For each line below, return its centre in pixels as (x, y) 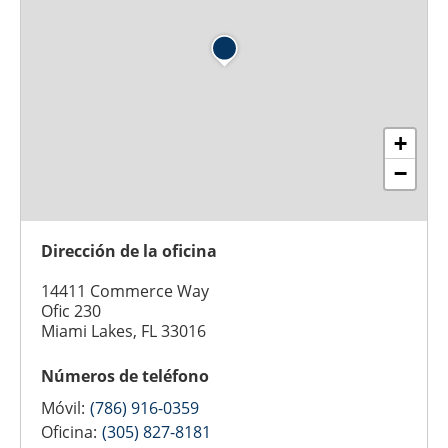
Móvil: (63, 408)
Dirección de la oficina (129, 251)
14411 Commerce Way (125, 291)
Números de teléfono (125, 376)
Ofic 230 (71, 311)
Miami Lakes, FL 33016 (123, 331)
